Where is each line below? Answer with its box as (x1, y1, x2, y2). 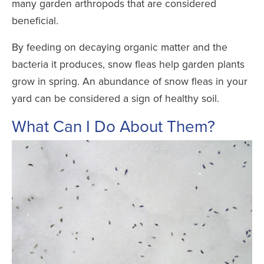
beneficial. (12, 13, 58, 28)
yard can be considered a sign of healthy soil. (12, 91, 219, 106)
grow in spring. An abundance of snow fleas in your (12, 74, 247, 89)
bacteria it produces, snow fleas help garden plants (12, 57, 245, 72)
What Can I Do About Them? (12, 114, 215, 138)
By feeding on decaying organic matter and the (12, 39, 227, 55)
